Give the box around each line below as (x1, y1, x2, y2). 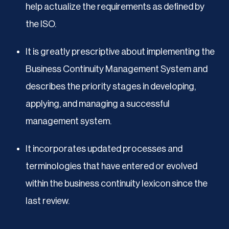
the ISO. (26, 19, 56, 29)
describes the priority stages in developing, (26, 81, 196, 91)
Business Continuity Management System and (26, 64, 208, 74)
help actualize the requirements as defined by (26, 2, 204, 11)
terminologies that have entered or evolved (26, 161, 197, 171)
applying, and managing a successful (26, 99, 170, 108)
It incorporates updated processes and (26, 144, 182, 153)
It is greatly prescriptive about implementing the (26, 47, 215, 56)
